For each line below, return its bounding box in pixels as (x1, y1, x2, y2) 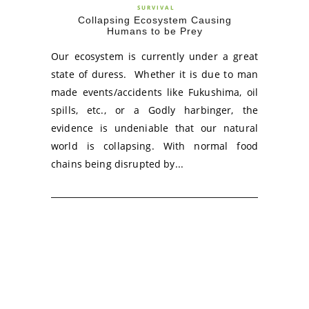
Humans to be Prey (106, 26, 203, 37)
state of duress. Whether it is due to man (51, 68, 258, 81)
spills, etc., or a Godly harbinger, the (51, 103, 258, 117)
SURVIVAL (137, 3, 175, 11)
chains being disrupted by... (51, 157, 183, 170)
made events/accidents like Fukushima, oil (51, 86, 258, 99)
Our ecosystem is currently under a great (51, 50, 258, 63)
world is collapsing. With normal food (51, 139, 258, 152)
